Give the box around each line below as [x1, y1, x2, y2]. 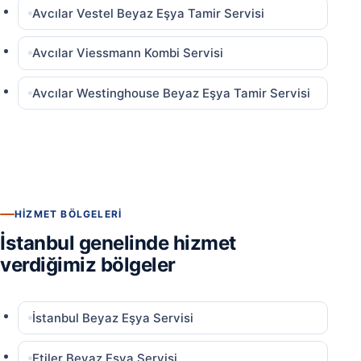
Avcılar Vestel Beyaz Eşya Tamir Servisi [32, 5, 265, 21]
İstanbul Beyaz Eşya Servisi [32, 310, 194, 326]
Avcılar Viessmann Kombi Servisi [32, 45, 224, 61]
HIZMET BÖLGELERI [15, 207, 122, 220]
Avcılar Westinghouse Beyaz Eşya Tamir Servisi [32, 85, 311, 101]
